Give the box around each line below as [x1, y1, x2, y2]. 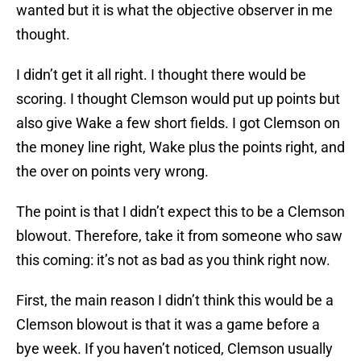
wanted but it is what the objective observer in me [16, 2, 333, 19]
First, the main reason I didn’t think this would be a [16, 292, 334, 309]
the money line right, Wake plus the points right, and [16, 139, 345, 156]
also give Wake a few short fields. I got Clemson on [16, 114, 340, 132]
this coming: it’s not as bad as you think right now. [16, 251, 330, 269]
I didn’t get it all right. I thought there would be [16, 66, 306, 84]
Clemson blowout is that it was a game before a [16, 316, 320, 334]
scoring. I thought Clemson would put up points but [16, 90, 340, 108]
